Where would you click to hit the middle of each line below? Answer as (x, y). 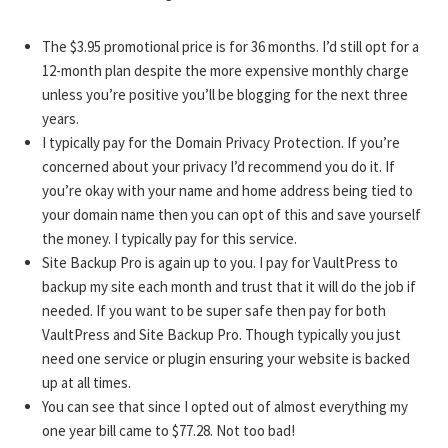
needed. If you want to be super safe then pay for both (214, 310)
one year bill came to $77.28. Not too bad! (169, 430)
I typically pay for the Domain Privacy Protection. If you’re (221, 142)
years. (61, 118)
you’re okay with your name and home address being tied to (228, 190)
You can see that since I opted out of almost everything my (225, 406)
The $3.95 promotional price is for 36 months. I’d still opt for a (231, 46)
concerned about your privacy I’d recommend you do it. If (219, 166)
